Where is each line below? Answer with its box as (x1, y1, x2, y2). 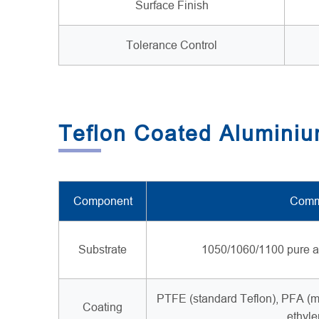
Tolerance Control (126, 39, 217, 52)
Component (73, 195, 132, 208)
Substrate (78, 244, 127, 256)
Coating (83, 301, 122, 314)
